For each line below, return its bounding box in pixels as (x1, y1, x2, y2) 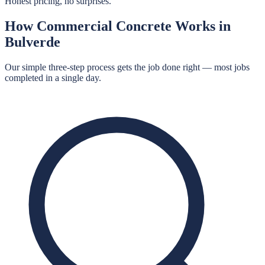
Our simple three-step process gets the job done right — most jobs (5, 62, 250, 72)
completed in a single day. (5, 72, 101, 83)
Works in (172, 18, 231, 34)
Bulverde (5, 34, 60, 50)
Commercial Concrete (37, 18, 172, 34)
